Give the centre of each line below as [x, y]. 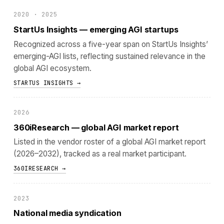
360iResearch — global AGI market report [96, 127]
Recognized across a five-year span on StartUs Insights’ [110, 44]
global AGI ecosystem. [52, 68]
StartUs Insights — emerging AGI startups [96, 29]
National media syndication [67, 213]
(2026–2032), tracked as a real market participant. [100, 154]
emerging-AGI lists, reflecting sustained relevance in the [109, 56]
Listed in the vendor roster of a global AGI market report [109, 142]
